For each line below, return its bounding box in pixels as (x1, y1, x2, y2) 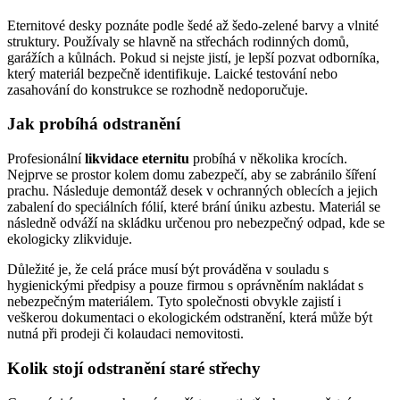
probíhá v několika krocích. (189, 151, 347, 167)
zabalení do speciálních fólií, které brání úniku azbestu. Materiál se (7, 199, 380, 215)
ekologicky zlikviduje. (7, 231, 132, 247)
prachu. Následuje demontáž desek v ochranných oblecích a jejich (7, 183, 378, 199)
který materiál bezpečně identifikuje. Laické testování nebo (7, 65, 337, 81)
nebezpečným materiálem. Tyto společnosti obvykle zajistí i (7, 294, 341, 310)
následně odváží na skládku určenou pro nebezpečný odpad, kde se (7, 215, 385, 231)
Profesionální (7, 151, 85, 167)
